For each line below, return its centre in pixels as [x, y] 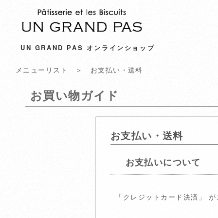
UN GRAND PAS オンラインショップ [88, 47]
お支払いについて [163, 162]
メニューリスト [42, 69]
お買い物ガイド [75, 96]
